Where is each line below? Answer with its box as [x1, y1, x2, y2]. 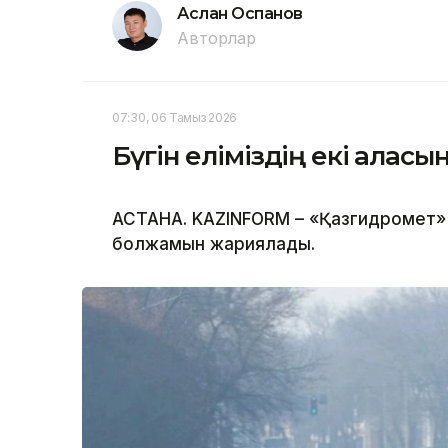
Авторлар [177, 28, 256, 49]
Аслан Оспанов [177, 4, 303, 24]
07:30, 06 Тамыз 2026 [112, 110, 237, 126]
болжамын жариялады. [112, 234, 315, 255]
